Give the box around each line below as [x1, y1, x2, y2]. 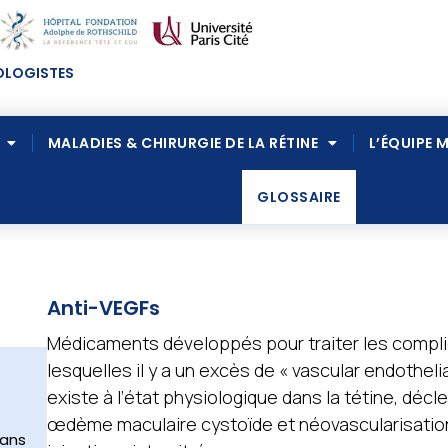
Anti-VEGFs [46, 293, 160, 322]
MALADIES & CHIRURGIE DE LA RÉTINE [47, 133, 318, 153]
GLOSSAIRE [257, 187, 341, 207]
